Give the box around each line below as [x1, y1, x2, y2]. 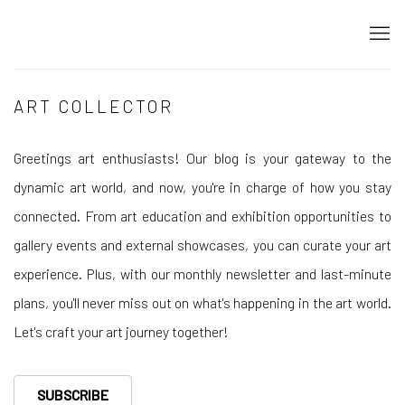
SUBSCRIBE [37, 386, 108, 403]
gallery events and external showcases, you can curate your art [14, 236, 391, 253]
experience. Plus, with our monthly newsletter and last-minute [14, 265, 391, 282]
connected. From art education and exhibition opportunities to [14, 207, 391, 224]
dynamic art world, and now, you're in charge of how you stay [14, 178, 391, 195]
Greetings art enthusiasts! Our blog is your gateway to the [14, 149, 391, 166]
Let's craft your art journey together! [14, 323, 229, 340]
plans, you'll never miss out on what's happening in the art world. [14, 294, 391, 311]
